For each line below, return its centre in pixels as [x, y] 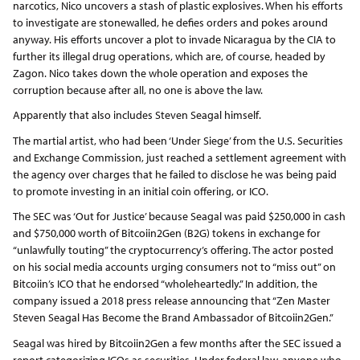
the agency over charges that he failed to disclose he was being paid [174, 174]
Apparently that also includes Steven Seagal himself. [137, 115]
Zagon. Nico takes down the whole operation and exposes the [160, 73]
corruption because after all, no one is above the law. [137, 90]
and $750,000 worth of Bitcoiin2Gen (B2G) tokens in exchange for [166, 233]
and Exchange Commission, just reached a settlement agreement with [179, 157]
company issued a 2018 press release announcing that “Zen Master [171, 301]
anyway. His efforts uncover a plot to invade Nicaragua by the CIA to [174, 39]
